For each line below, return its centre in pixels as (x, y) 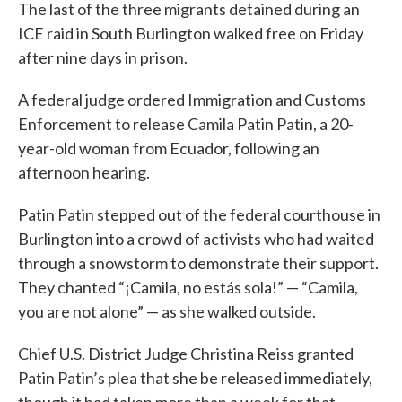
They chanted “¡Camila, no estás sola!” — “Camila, (188, 287)
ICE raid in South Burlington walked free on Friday (191, 33)
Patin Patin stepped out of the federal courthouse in (199, 214)
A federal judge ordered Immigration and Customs (192, 99)
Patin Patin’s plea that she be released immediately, (195, 377)
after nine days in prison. (103, 57)
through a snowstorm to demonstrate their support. (198, 262)
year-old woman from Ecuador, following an (169, 148)
